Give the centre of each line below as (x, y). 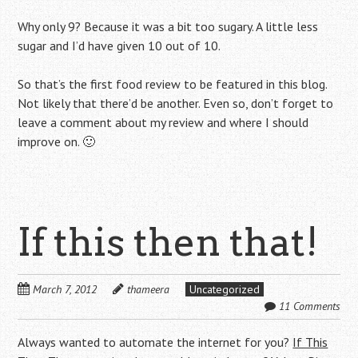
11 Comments (309, 306)
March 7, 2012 (65, 289)
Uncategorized (225, 289)
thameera (149, 289)
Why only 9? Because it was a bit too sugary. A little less (168, 26)
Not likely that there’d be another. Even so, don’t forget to (176, 103)
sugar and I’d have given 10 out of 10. (119, 46)
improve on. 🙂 (57, 141)
